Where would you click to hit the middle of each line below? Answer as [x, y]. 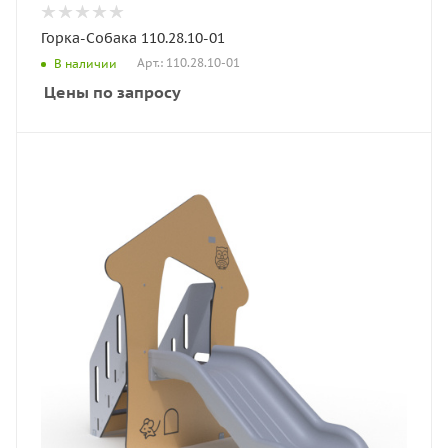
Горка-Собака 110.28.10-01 [133, 38]
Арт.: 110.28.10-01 [188, 63]
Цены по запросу [112, 92]
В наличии [85, 63]
